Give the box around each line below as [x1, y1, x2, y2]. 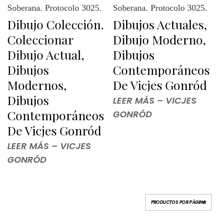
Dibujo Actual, [7, 46, 84, 63]
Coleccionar [7, 31, 73, 47]
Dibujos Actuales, [113, 16, 207, 32]
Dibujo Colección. [7, 16, 104, 32]
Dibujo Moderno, [113, 31, 206, 47]
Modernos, [7, 76, 66, 93]
